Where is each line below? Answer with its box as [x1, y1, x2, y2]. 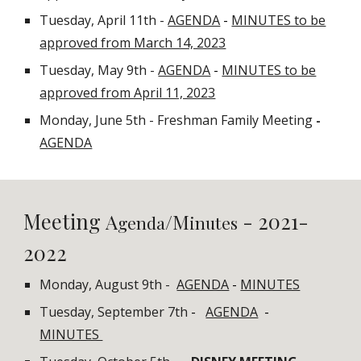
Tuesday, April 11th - [39, 11, 168, 29]
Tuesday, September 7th [39, 303, 189, 321]
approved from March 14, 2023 [39, 34, 226, 52]
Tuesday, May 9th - [39, 61, 159, 79]
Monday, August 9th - [39, 276, 177, 293]
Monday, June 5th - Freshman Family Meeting [39, 111, 317, 129]
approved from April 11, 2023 [39, 84, 216, 102]
